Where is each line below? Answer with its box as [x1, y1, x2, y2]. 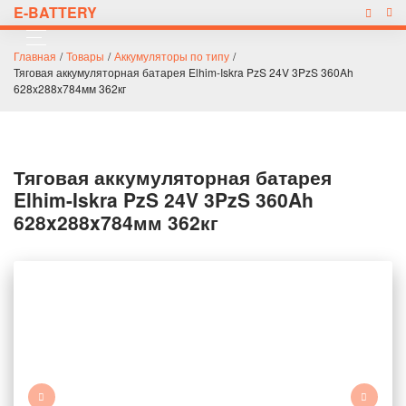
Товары [66, 48, 104, 63]
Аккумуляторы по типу [114, 48, 229, 63]
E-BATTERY [14, 2, 97, 23]
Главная [14, 48, 56, 63]
